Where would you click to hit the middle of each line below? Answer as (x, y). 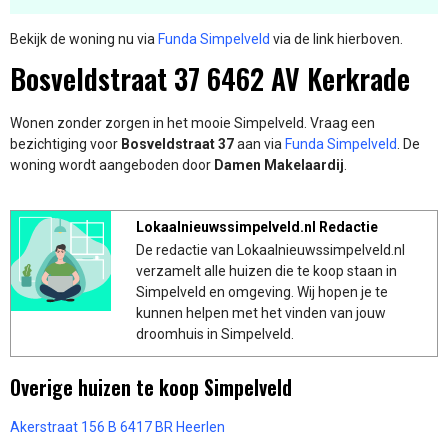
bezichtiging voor (65, 143)
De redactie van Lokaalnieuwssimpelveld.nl (270, 249)
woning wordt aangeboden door (110, 164)
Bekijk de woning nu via (84, 39)
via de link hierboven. (338, 39)
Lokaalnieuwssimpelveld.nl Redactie (257, 226)
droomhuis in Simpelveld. (215, 333)
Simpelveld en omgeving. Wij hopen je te (262, 291)
